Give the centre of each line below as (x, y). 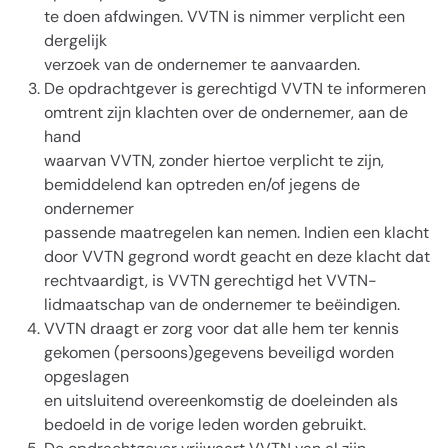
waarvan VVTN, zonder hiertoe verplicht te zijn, (214, 160)
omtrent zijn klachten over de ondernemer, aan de (226, 112)
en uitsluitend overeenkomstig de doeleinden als (221, 400)
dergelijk (75, 40)
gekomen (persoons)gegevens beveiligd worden (219, 352)
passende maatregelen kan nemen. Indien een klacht (236, 232)
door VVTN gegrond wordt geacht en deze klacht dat (237, 256)
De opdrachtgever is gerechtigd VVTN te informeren (235, 88)
